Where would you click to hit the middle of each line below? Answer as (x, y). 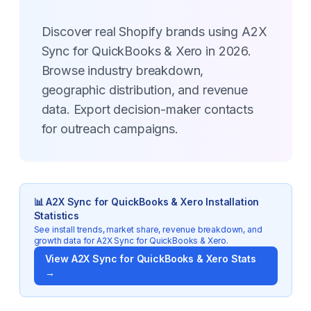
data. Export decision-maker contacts (147, 109)
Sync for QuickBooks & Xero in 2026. (146, 51)
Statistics (56, 216)
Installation (231, 202)
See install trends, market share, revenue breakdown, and (148, 229)
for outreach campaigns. (110, 129)
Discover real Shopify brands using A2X (154, 32)
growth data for (65, 241)
